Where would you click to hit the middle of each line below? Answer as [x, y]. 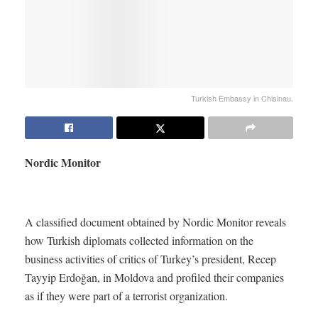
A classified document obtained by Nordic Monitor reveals [155, 222]
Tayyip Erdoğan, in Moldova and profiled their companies [154, 278]
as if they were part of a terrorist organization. [126, 296]
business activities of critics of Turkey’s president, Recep [150, 259]
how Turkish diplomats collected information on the [139, 241]
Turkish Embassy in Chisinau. [242, 98]
